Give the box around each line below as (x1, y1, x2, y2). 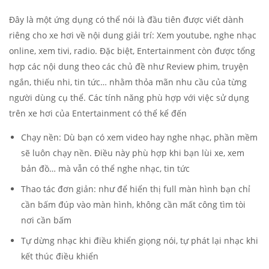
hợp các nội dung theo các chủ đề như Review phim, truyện (9, 61, 249, 72)
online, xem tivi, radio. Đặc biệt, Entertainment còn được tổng (9, 45, 255, 56)
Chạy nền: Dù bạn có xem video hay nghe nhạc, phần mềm (21, 131, 258, 143)
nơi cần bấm (21, 214, 71, 226)
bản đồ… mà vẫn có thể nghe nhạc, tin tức (21, 163, 190, 174)
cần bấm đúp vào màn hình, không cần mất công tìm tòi (21, 199, 246, 210)
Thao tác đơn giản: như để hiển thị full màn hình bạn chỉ (21, 183, 250, 195)
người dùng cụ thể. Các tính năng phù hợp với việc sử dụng (9, 92, 249, 103)
